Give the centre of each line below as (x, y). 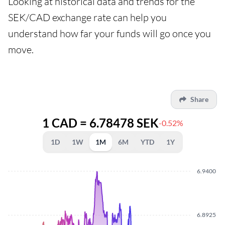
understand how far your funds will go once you (109, 34)
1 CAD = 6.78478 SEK (100, 123)
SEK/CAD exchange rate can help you (87, 18)
